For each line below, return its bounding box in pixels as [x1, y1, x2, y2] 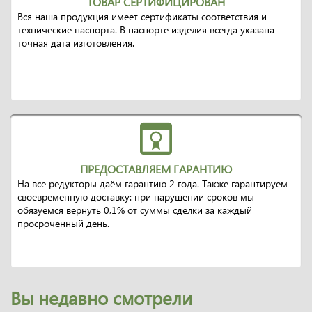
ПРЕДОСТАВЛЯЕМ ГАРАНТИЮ [80, 162, 232, 176]
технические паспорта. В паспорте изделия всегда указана [17, 23, 274, 36]
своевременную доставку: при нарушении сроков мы [17, 190, 254, 203]
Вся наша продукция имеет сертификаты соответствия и [17, 10, 267, 23]
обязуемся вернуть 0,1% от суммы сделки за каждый [17, 203, 252, 217]
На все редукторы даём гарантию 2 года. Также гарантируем [17, 177, 288, 190]
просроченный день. [17, 217, 109, 230]
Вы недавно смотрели [10, 285, 192, 310]
